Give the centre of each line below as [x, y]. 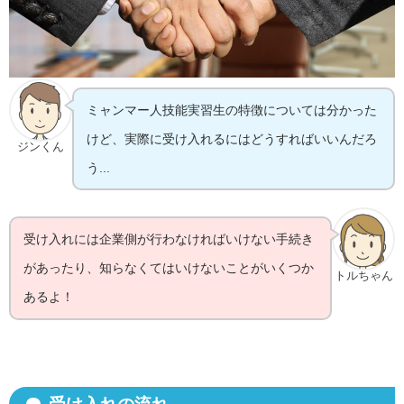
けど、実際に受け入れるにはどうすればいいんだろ [232, 138]
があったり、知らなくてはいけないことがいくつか [169, 268]
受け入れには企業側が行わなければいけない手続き [169, 239]
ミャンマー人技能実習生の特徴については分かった [232, 110]
